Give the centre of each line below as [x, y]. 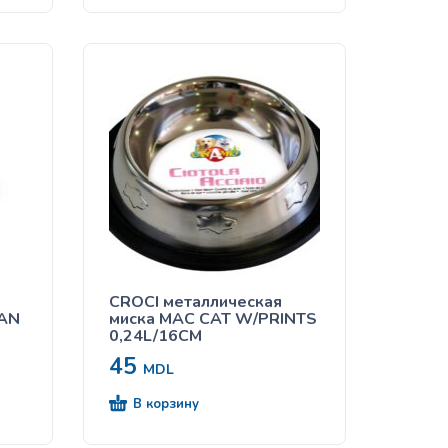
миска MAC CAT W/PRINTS [213, 319]
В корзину [166, 404]
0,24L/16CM [156, 336]
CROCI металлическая [196, 302]
